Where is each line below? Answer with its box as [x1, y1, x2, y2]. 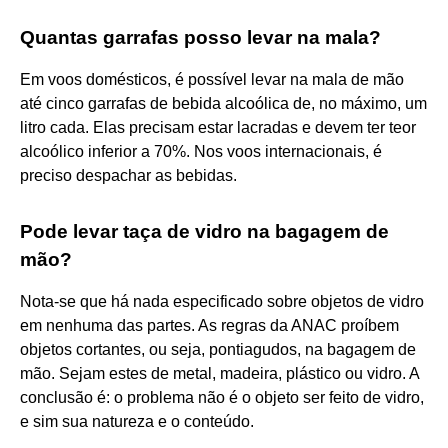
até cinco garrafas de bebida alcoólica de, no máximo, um [20, 94, 427, 112]
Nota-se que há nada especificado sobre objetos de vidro [20, 292, 424, 310]
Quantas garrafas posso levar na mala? [20, 26, 381, 48]
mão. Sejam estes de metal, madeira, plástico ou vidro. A [20, 364, 419, 382]
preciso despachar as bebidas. [20, 166, 237, 184]
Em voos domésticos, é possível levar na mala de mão [20, 70, 404, 88]
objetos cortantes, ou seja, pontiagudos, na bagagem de [20, 340, 416, 358]
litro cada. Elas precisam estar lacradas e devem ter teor [20, 118, 416, 136]
